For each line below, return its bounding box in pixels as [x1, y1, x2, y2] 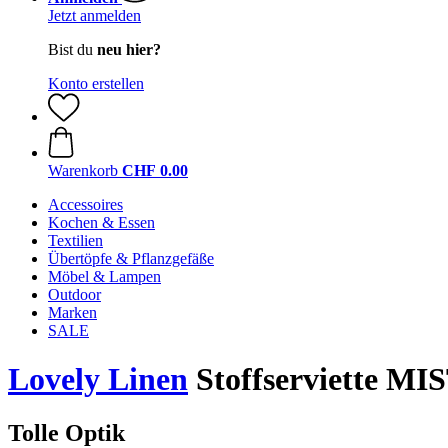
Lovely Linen [8, 361, 188, 398]
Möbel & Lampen [48, 268, 161, 285]
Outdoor [48, 286, 101, 303]
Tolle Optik [8, 419, 125, 446]
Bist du [48, 41, 97, 58]
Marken [48, 304, 97, 321]
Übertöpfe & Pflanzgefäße [48, 250, 214, 267]
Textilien [48, 232, 103, 249]
